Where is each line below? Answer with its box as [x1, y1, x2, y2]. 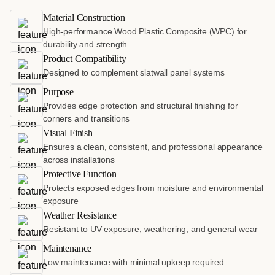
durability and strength [43, 39, 128, 49]
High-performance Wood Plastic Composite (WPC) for [43, 26, 247, 36]
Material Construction [43, 12, 125, 23]
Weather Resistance [43, 209, 117, 220]
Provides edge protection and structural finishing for [43, 100, 238, 110]
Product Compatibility [43, 53, 126, 64]
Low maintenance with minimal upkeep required [43, 257, 224, 267]
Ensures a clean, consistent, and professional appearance [43, 141, 263, 152]
